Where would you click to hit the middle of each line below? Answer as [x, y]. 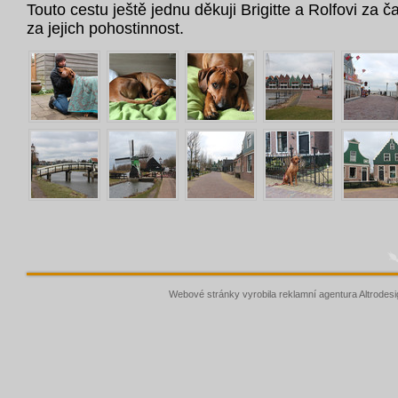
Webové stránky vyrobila [224, 294]
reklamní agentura [318, 294]
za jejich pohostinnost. [107, 28]
